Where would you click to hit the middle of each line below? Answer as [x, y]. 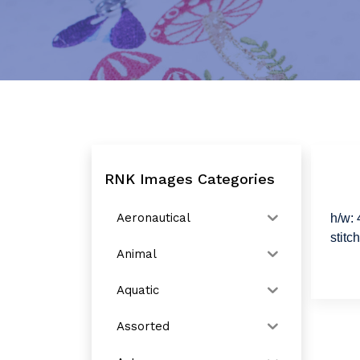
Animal [137, 254]
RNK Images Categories [190, 179]
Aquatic [138, 290]
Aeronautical [153, 217]
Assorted [143, 326]
